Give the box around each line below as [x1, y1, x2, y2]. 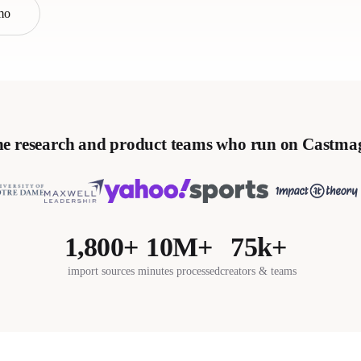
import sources [68, 264, 135, 277]
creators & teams [220, 264, 297, 277]
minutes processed [138, 264, 221, 277]
